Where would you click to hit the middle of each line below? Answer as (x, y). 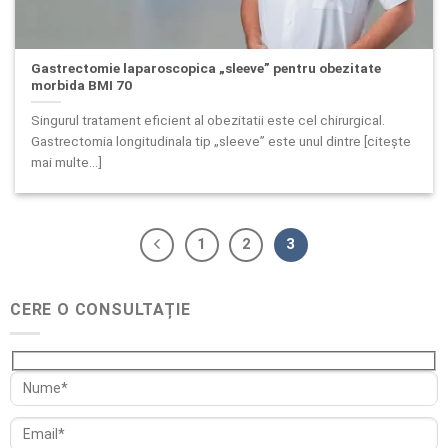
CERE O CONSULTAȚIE (100, 309)
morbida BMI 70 (82, 85)
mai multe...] (67, 161)
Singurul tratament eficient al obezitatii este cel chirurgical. (208, 119)
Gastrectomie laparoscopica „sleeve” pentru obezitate (206, 68)
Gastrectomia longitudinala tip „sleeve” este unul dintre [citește (221, 140)
